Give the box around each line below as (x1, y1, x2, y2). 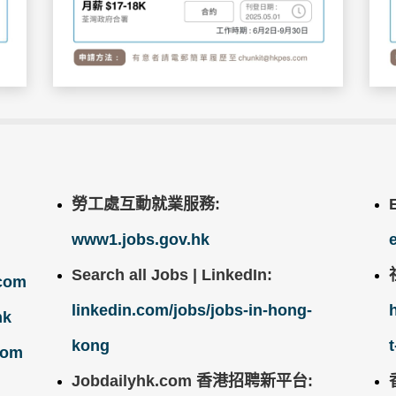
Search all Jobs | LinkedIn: (72, 265, 273, 284)
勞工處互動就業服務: (72, 194, 221, 213)
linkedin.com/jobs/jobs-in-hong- (72, 301, 313, 319)
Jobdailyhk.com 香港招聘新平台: (72, 371, 314, 390)
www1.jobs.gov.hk (72, 230, 210, 248)
